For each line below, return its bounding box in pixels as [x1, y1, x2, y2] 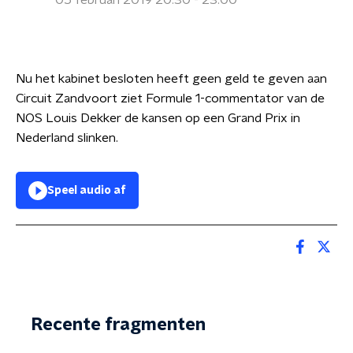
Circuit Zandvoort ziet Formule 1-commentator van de [16, 92, 325, 105]
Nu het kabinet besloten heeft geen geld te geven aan [16, 72, 327, 85]
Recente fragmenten [32, 316, 206, 333]
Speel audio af [47, 185, 126, 196]
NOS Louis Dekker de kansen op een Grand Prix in [16, 112, 300, 124]
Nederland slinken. [16, 132, 118, 144]
